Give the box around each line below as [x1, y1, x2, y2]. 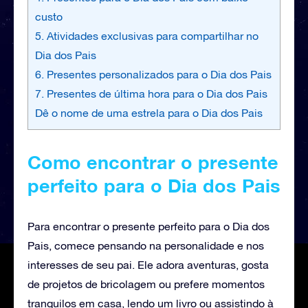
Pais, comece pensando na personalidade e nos [27, 239, 264, 252]
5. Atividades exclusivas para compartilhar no [35, 29, 258, 42]
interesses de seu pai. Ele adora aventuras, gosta [27, 258, 269, 271]
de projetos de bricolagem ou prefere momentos [27, 277, 265, 290]
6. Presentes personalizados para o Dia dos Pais [35, 67, 272, 80]
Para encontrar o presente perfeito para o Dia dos [27, 219, 269, 232]
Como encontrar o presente [27, 151, 278, 173]
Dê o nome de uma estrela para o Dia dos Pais [35, 106, 263, 119]
